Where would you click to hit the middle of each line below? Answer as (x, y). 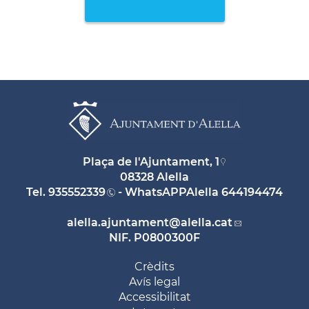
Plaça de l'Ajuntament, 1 (151, 161)
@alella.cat (201, 222)
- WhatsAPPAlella (168, 192)
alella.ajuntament (118, 222)
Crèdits (154, 266)
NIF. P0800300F (154, 237)
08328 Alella (154, 177)
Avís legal (154, 281)
